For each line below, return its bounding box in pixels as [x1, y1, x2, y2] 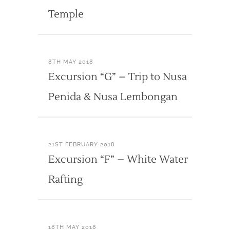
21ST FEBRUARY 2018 [48, 141, 115, 148]
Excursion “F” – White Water [48, 152, 188, 166]
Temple [48, 7, 84, 21]
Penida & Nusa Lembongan [48, 90, 178, 104]
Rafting [48, 172, 83, 186]
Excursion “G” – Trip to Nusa [48, 70, 187, 84]
